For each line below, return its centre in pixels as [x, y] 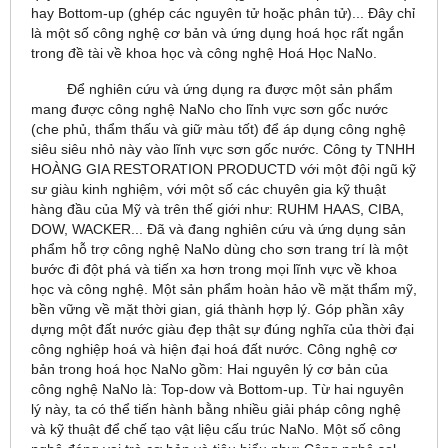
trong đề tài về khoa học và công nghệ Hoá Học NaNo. [204, 52]
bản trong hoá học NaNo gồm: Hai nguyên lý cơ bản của [209, 368]
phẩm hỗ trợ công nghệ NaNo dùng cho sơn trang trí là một [219, 248]
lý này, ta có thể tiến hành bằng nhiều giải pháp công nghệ [216, 408]
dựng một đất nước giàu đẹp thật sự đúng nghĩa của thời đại [222, 328]
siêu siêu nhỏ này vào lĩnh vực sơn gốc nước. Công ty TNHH [223, 148]
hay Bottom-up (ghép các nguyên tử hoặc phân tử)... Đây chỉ [223, 12]
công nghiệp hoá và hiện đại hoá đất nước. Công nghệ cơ [214, 348]
